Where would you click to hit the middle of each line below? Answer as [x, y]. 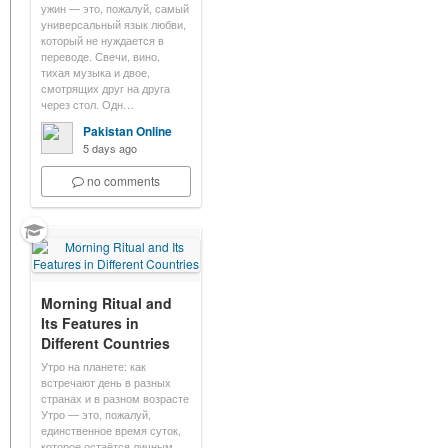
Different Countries [105, 343]
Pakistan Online [127, 131]
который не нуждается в [102, 40]
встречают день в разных [106, 382]
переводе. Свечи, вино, [100, 56]
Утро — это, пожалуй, [96, 414]
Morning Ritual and [106, 303]
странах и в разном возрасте [115, 398]
